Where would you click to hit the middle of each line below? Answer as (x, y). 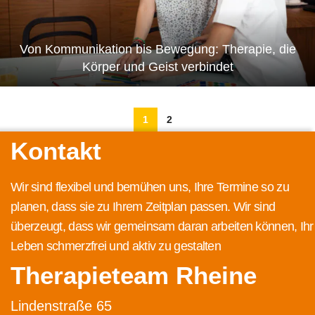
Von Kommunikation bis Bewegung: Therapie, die (157, 49)
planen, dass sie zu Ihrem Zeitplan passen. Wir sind (143, 206)
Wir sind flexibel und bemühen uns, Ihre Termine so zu (150, 187)
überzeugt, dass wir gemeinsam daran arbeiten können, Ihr (162, 226)
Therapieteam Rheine (134, 275)
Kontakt (56, 150)
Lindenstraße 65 (61, 306)
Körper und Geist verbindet (157, 66)
